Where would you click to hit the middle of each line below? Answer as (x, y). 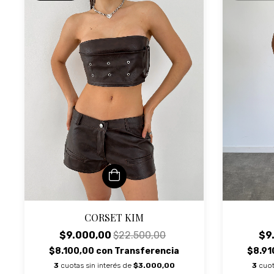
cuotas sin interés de (97, 265)
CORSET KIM (114, 217)
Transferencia (147, 251)
